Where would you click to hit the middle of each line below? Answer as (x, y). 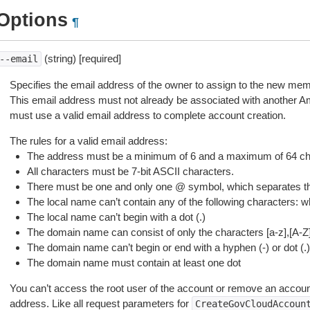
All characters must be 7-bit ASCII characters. (130, 171)
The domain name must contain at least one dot (134, 263)
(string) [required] (81, 58)
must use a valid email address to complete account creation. (147, 115)
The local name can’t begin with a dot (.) (116, 217)
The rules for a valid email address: (88, 141)
